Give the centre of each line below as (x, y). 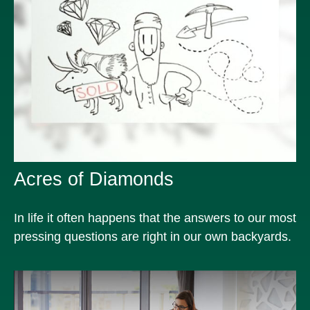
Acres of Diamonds (94, 179)
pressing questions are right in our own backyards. (153, 236)
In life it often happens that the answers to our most (155, 218)
